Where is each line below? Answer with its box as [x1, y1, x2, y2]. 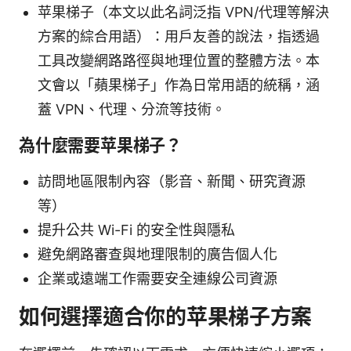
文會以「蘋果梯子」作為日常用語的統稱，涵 [38, 77, 320, 94]
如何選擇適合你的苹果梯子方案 [19, 304, 313, 331]
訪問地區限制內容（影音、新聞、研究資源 [38, 173, 306, 190]
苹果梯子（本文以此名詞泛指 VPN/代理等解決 [38, 4, 329, 21]
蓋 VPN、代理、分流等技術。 [38, 101, 226, 118]
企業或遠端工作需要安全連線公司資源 [38, 270, 277, 288]
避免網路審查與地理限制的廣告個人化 [38, 246, 277, 263]
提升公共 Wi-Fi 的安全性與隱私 [38, 222, 235, 239]
